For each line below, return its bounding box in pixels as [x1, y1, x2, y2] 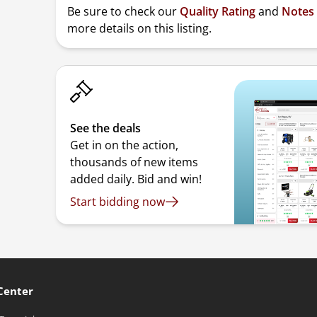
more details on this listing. [67, 21, 212, 36]
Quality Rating [180, 4, 256, 19]
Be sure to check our [67, 4, 180, 19]
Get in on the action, [70, 137, 179, 153]
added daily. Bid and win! [70, 171, 202, 187]
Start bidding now [70, 194, 166, 209]
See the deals [70, 120, 142, 136]
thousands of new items [70, 154, 199, 170]
